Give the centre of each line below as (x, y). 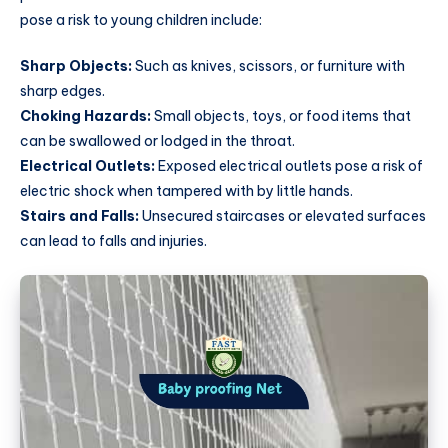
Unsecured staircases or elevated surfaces (284, 215)
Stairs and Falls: (81, 215)
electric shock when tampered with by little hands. (186, 190)
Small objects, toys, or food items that (281, 115)
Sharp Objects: (76, 65)
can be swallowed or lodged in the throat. (157, 140)
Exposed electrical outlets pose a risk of (290, 165)
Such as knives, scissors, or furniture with (268, 65)
